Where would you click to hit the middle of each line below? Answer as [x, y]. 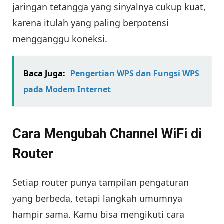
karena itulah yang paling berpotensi [91, 23]
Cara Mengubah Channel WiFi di [107, 134]
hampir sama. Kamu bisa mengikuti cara [98, 214]
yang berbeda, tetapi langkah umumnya [97, 198]
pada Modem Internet [67, 89]
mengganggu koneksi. [60, 39]
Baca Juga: [44, 73]
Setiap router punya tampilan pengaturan [101, 182]
